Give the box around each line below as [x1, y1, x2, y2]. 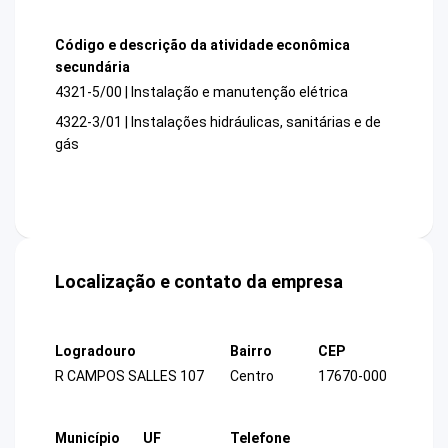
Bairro [230, 343, 272, 360]
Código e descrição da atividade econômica [55, 36, 350, 53]
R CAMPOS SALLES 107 [55, 368, 204, 385]
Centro [230, 368, 274, 385]
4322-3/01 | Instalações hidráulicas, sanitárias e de [55, 114, 381, 131]
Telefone [230, 429, 290, 446]
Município [55, 429, 120, 446]
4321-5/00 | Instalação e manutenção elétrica [55, 84, 348, 101]
